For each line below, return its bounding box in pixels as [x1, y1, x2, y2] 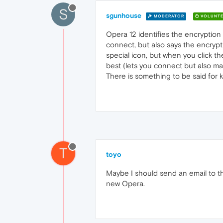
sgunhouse [106, 11, 141, 19]
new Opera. [106, 179, 145, 188]
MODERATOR [152, 13, 184, 18]
